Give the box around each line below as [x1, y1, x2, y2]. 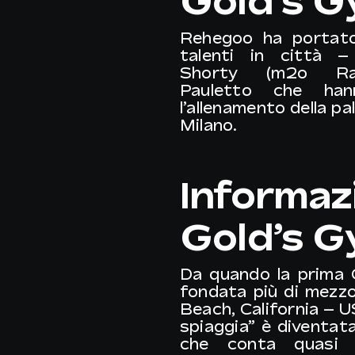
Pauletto [179, 81, 252, 100]
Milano [179, 116, 234, 135]
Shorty [179, 63, 239, 82]
